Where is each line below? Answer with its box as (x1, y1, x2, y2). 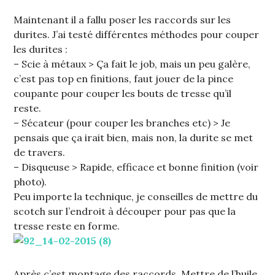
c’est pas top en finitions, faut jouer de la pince (14, 72, 234, 85)
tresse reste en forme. (14, 220, 120, 233)
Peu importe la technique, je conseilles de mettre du (14, 190, 258, 203)
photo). (14, 176, 47, 188)
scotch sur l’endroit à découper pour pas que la (14, 205, 236, 218)
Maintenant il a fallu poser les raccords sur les (14, 14, 231, 26)
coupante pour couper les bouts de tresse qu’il (14, 87, 232, 100)
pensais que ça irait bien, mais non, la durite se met (14, 131, 254, 144)
